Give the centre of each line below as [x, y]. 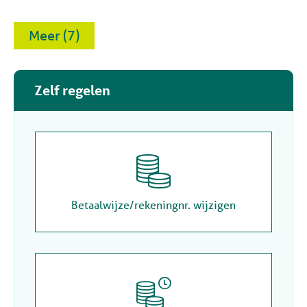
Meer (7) [60, 36]
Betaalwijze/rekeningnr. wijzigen [153, 205]
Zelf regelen [72, 91]
